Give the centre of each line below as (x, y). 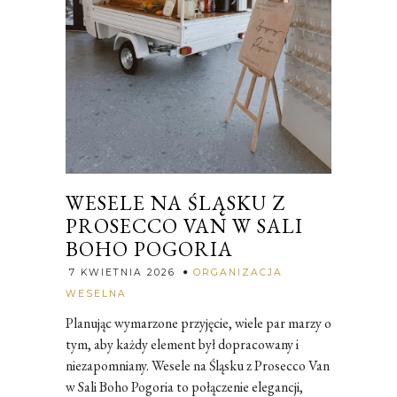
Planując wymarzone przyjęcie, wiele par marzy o (198, 323)
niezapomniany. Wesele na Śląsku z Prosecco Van (198, 365)
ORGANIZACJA (238, 272)
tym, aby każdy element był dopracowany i (182, 344)
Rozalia (150, 291)
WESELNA (96, 293)
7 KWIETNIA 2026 (122, 272)
